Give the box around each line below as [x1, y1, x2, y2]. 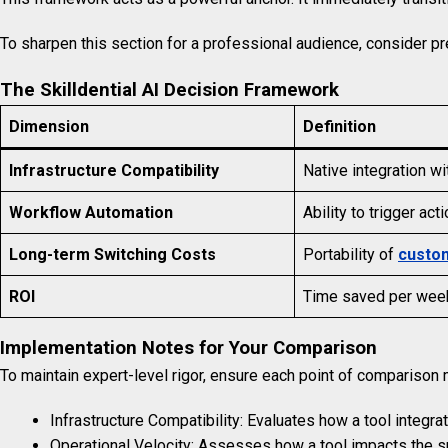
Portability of [303, 245, 398, 265]
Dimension [9, 117, 89, 137]
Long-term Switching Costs [9, 245, 216, 265]
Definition [303, 117, 376, 137]
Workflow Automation [9, 203, 173, 223]
